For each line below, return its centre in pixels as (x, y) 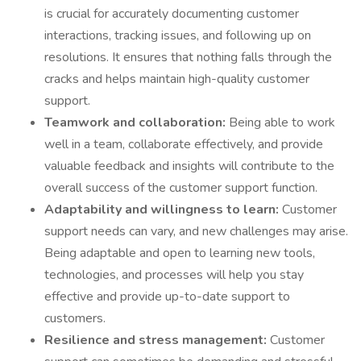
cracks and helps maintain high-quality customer (177, 79)
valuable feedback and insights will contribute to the (189, 166)
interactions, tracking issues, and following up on (178, 35)
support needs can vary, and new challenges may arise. (196, 231)
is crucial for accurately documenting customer (172, 14)
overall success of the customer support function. (181, 188)
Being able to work (282, 122)
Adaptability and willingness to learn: (163, 210)
